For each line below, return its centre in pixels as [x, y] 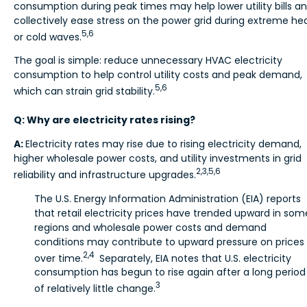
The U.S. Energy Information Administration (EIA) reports [168, 198]
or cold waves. [48, 37]
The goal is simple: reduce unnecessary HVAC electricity [148, 61]
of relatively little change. [95, 289]
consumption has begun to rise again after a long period [170, 272]
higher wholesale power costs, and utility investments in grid [158, 159]
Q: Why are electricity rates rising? [105, 120]
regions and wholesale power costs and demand [150, 227]
